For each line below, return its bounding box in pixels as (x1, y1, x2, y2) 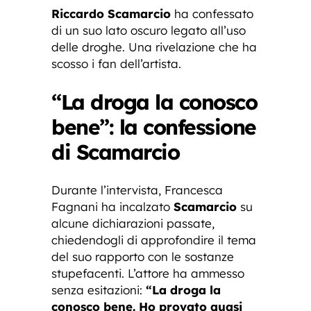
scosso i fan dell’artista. (51, 56, 181, 71)
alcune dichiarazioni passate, (51, 215, 215, 230)
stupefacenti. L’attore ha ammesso (51, 265, 244, 280)
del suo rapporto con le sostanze (51, 249, 234, 264)
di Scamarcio (51, 138, 179, 165)
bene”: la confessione (51, 113, 256, 140)
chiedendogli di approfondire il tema (51, 232, 256, 247)
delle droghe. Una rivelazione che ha (51, 39, 257, 54)
